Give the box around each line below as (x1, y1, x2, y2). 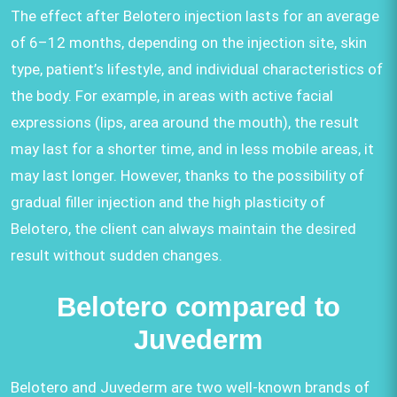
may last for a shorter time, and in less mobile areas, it (11, 139, 374, 158)
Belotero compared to (57, 291, 340, 323)
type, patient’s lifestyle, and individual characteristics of (11, 59, 383, 78)
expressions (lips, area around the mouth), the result (11, 113, 359, 131)
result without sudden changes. (11, 245, 222, 264)
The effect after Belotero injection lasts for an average (11, 6, 379, 25)
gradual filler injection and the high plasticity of (11, 192, 325, 211)
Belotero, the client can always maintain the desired (11, 219, 356, 237)
